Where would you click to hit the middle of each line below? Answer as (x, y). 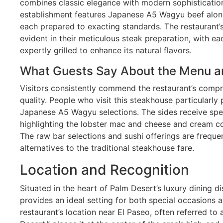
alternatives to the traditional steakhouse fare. (107, 148)
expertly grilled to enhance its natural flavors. (106, 50)
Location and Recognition (105, 169)
